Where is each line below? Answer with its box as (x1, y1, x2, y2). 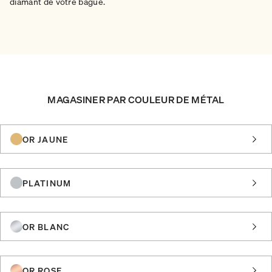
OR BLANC (22, 220, 69, 232)
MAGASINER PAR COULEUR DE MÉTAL (47, 92, 225, 106)
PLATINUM (22, 177, 71, 188)
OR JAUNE (22, 133, 68, 144)
